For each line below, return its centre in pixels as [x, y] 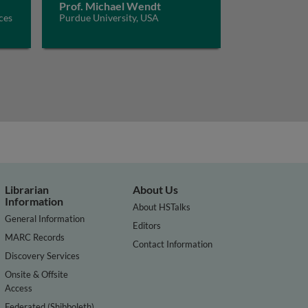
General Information [45, 218]
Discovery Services [43, 255]
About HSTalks [162, 207]
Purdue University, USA [109, 18]
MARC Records [35, 237]
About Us [156, 189]
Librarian [27, 189]
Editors [147, 225]
